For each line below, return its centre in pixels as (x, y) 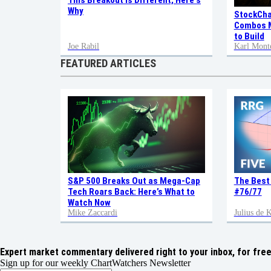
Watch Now (89, 203)
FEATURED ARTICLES (108, 63)
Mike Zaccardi (93, 213)
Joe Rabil (83, 46)
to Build (249, 36)
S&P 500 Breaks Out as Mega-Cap (134, 181)
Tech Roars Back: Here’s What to (131, 192)
